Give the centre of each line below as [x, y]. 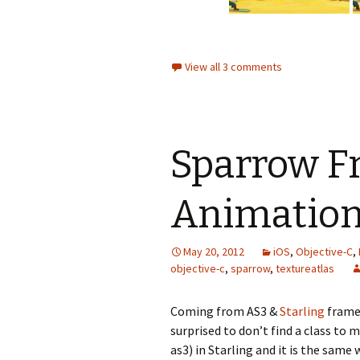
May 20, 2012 [214, 252]
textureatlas [305, 268]
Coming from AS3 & [225, 311]
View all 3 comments [233, 67]
